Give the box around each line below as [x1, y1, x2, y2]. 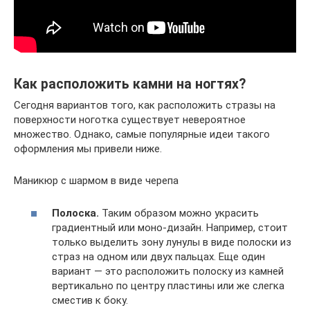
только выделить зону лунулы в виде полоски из [52, 235, 291, 248]
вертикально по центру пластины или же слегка [52, 279, 284, 292]
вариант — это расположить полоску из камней [52, 264, 284, 277]
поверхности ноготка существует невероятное [14, 113, 246, 126]
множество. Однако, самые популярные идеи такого [14, 128, 270, 140]
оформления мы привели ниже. [14, 143, 162, 155]
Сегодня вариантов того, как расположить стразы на [14, 99, 275, 111]
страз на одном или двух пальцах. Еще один [52, 250, 265, 263]
